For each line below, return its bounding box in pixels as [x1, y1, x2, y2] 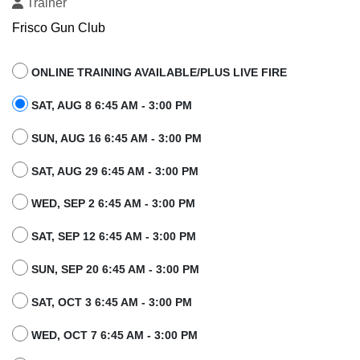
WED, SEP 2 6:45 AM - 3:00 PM [31, 197, 195, 211]
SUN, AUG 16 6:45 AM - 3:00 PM [31, 131, 202, 145]
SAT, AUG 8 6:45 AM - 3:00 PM [31, 98, 192, 112]
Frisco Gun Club [12, 21, 105, 35]
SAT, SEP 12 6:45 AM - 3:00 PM [31, 230, 196, 243]
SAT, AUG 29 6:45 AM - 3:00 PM [31, 164, 198, 178]
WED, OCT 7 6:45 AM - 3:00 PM [31, 328, 198, 342]
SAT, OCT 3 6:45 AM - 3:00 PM [31, 295, 192, 309]
